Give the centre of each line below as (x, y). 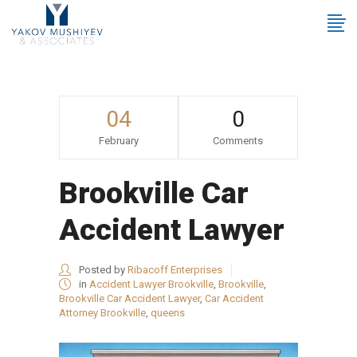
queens (168, 313)
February (119, 141)
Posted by (102, 270)
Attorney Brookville (102, 313)
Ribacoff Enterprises (175, 270)
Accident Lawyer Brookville (151, 284)
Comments (238, 141)
